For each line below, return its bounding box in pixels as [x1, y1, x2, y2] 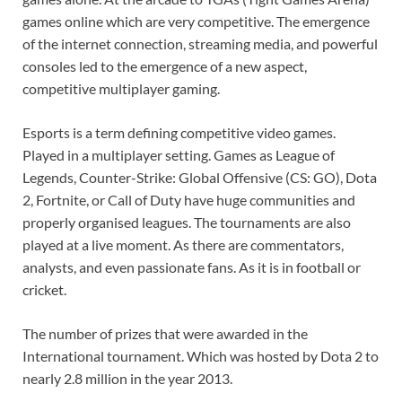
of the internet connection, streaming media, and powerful [22, 34, 378, 52]
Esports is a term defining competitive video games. [22, 123, 336, 141]
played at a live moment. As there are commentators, [22, 235, 344, 253]
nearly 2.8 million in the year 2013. [22, 369, 232, 387]
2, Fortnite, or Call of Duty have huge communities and [22, 190, 355, 208]
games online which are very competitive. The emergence [22, 12, 370, 30]
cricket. [22, 280, 66, 298]
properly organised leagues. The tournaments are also [22, 213, 351, 231]
